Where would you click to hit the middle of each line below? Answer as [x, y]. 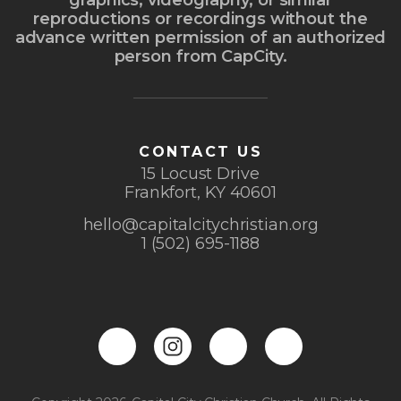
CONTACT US [200, 152]
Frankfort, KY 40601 [200, 193]
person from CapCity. [200, 57]
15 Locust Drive [200, 174]
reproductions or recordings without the [200, 19]
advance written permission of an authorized [200, 38]
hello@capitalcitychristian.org [200, 225]
